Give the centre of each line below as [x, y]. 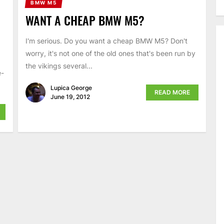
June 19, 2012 [70, 97]
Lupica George [71, 88]
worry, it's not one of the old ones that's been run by [110, 53]
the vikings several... [59, 65]
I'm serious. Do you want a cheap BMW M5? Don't [106, 40]
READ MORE [172, 92]
